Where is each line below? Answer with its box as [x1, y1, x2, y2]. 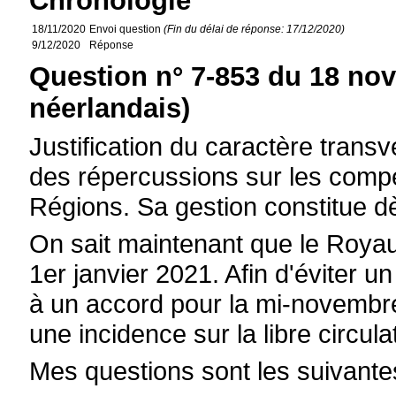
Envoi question [89, 23, 164, 35]
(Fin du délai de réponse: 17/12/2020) [164, 23, 346, 35]
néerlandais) [29, 93, 191, 124]
